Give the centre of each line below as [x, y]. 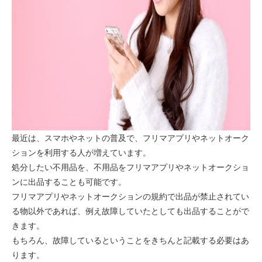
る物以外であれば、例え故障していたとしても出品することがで [131, 211]
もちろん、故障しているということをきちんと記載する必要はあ [131, 240]
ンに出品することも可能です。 [69, 182]
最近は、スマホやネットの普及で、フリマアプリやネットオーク [131, 138]
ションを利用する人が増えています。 [82, 152]
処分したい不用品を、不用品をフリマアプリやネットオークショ [131, 167]
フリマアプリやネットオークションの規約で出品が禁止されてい [131, 196]
